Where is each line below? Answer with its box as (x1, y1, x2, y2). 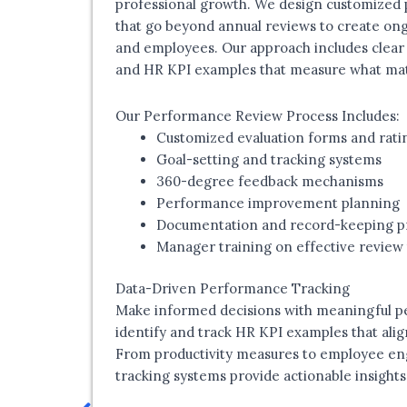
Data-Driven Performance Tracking (115, 280, 350, 298)
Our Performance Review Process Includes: (115, 106, 400, 124)
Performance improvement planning (156, 194, 400, 212)
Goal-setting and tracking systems (156, 150, 382, 168)
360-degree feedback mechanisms (156, 172, 383, 190)
